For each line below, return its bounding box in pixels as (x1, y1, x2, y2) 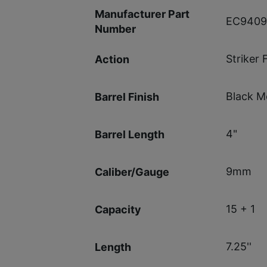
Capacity (94, 203, 141, 216)
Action (94, 52, 129, 66)
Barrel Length (94, 128, 164, 141)
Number (94, 22, 136, 35)
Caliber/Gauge (94, 165, 169, 178)
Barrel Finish (94, 90, 159, 103)
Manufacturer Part (94, 7, 190, 20)
